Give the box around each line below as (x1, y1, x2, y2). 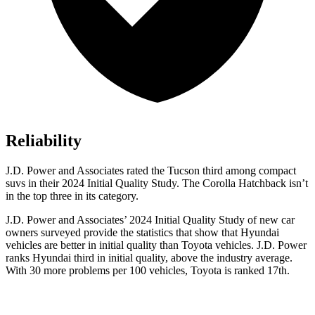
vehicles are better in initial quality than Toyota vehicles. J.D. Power (6, 239, 307, 252)
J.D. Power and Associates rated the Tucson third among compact (6, 165, 296, 177)
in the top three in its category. (6, 190, 139, 202)
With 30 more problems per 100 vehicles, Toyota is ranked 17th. (6, 264, 290, 277)
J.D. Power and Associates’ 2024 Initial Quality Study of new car (6, 214, 295, 226)
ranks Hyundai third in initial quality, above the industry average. (6, 252, 292, 264)
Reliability (6, 131, 82, 150)
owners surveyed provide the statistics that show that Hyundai (6, 226, 279, 239)
